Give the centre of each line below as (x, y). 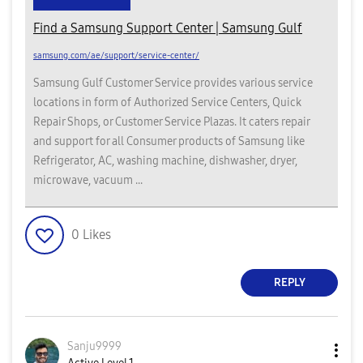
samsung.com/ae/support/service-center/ (116, 55)
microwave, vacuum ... (88, 180)
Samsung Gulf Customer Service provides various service (173, 83)
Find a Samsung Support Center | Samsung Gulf (168, 28)
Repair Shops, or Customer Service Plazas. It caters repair (171, 122)
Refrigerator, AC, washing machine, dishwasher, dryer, (165, 160)
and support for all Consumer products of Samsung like (169, 141)
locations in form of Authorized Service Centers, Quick (167, 102)
